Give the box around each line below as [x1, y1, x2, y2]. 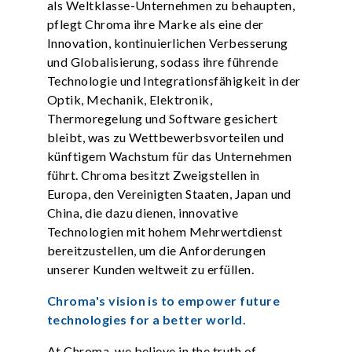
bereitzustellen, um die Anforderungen [46, 243, 266, 258]
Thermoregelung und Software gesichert [46, 111, 278, 126]
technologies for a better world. [46, 312, 247, 327]
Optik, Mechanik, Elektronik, [46, 92, 213, 107]
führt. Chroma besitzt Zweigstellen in [46, 167, 260, 182]
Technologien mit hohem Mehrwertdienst [46, 224, 283, 239]
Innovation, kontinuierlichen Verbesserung [46, 35, 288, 50]
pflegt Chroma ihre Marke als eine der [46, 16, 264, 31]
